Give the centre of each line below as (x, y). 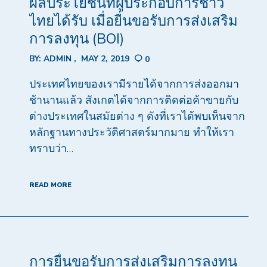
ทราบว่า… (51, 148)
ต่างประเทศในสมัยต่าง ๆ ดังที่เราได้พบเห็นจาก (137, 116)
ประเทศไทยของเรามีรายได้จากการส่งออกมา (134, 84)
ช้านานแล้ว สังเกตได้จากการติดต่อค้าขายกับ (133, 100)
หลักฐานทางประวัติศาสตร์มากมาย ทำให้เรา (131, 132)
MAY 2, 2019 (105, 59)
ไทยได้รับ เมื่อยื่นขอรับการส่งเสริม (133, 21)
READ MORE (50, 185)
